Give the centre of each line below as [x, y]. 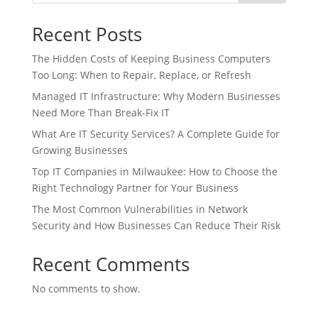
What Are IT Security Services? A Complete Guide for [155, 134]
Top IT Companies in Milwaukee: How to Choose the [154, 171]
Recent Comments [110, 264]
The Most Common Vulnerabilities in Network [139, 209]
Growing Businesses [79, 150]
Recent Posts [87, 34]
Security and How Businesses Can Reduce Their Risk [156, 225]
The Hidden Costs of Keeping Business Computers [151, 59]
